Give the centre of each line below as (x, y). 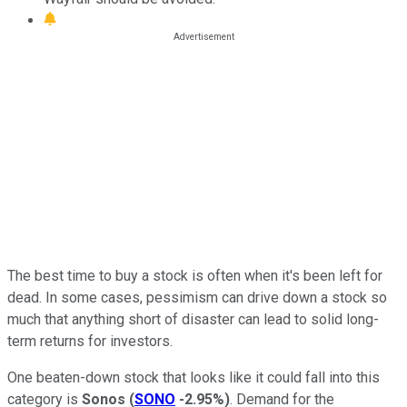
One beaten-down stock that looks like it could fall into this (194, 377)
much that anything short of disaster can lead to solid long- (193, 319)
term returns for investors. (90, 341)
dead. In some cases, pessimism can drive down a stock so (197, 297)
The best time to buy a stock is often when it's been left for (195, 275)
